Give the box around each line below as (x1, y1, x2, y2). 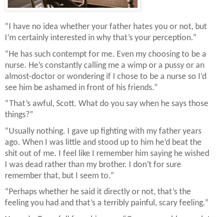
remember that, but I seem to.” (5, 171, 114, 181)
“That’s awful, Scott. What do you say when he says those (5, 99, 208, 109)
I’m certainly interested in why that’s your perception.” (5, 33, 197, 43)
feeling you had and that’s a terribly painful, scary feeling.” (5, 199, 209, 208)
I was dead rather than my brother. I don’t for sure (5, 160, 181, 170)
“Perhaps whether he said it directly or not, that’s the (5, 187, 191, 197)
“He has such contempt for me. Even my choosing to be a (5, 49, 206, 59)
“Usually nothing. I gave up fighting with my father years (5, 126, 201, 136)
